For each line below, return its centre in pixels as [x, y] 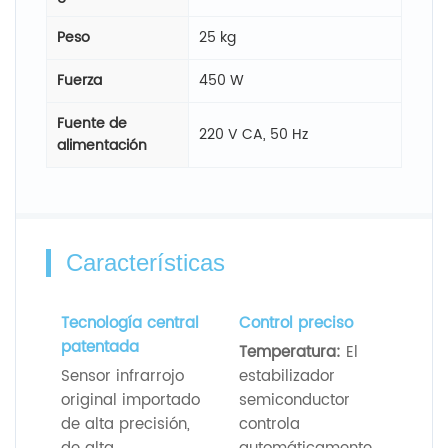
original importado [130, 400]
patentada [100, 347]
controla [269, 424]
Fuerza [79, 80]
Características [145, 262]
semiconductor [294, 400]
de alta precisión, [125, 424]
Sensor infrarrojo [122, 376]
